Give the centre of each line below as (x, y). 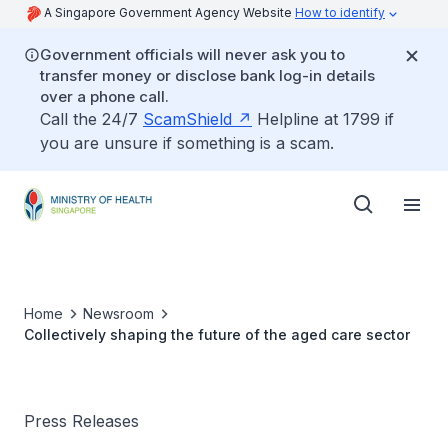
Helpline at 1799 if (323, 119)
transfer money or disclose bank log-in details (207, 75)
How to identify (340, 12)
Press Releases (81, 421)
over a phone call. (104, 96)
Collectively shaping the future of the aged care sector (217, 334)
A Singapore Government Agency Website (169, 12)
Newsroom (118, 313)
